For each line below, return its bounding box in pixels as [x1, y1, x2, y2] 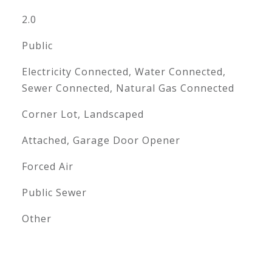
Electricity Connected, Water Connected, [21, 65, 226, 78]
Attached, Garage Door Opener [21, 134, 180, 147]
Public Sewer [21, 186, 87, 199]
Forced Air [21, 160, 73, 173]
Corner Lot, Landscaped [21, 107, 144, 121]
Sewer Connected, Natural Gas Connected [21, 81, 234, 95]
